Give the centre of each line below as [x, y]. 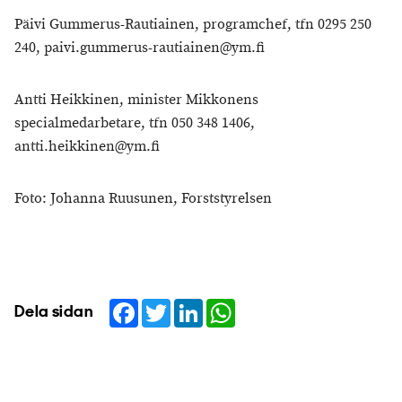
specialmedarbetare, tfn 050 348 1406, [135, 123]
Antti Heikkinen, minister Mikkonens [136, 100]
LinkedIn [230, 306]
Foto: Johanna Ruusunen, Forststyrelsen [143, 199]
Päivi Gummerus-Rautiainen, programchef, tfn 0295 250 [193, 25]
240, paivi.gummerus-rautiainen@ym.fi [140, 48]
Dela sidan [54, 313]
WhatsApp [268, 306]
